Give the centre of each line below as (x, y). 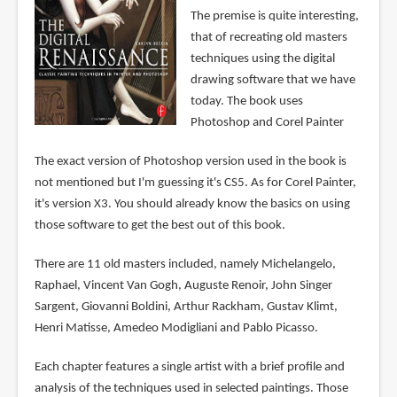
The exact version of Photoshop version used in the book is (190, 161)
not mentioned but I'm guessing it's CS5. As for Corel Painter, (195, 183)
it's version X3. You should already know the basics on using (192, 204)
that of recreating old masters (269, 37)
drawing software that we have (272, 80)
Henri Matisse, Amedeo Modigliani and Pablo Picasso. (176, 328)
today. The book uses (246, 101)
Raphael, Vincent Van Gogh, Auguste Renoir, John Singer (183, 285)
